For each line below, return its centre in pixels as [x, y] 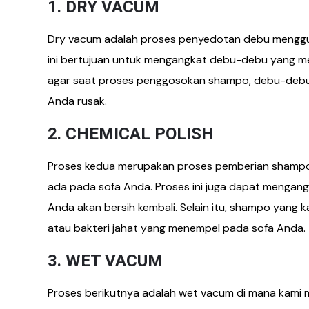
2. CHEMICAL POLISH [131, 133]
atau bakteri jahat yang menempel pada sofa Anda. [177, 228]
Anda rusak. [77, 101]
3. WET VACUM [105, 260]
